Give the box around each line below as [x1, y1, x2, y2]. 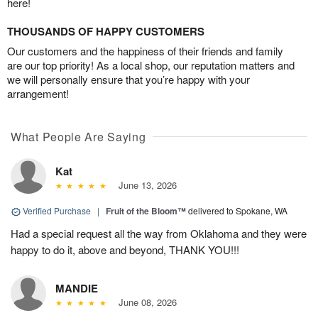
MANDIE [55, 280, 98, 297]
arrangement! [7, 86, 69, 102]
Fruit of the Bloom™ [106, 204, 186, 218]
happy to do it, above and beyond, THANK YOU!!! [11, 242, 239, 258]
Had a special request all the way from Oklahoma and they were [11, 226, 307, 241]
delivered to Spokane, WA [188, 204, 287, 217]
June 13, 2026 [112, 178, 177, 192]
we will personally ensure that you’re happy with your [7, 72, 250, 87]
